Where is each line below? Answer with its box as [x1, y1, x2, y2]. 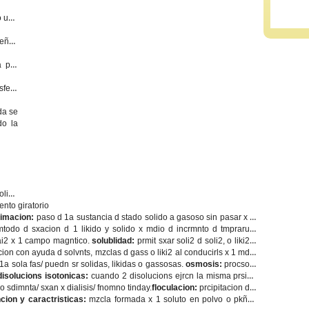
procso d [224, 259, 257, 269]
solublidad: [92, 236, 138, 246]
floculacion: [152, 283, 200, 292]
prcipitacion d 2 [199, 283, 257, 292]
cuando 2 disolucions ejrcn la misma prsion [91, 271, 257, 281]
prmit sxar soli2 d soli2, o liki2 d [137, 236, 257, 246]
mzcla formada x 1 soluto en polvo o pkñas [89, 295, 257, 304]
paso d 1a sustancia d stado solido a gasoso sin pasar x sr [36, 212, 257, 222]
